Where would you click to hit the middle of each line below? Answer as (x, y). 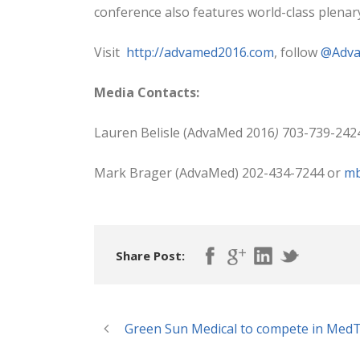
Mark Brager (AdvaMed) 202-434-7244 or (219, 172)
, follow (297, 52)
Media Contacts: (147, 92)
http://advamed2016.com (198, 52)
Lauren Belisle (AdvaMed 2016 (184, 132)
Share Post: (150, 255)
